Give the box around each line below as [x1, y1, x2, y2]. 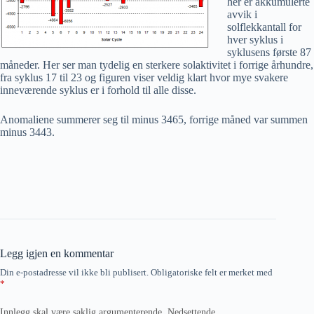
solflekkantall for [227, 21, 301, 33]
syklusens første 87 [227, 46, 311, 58]
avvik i [227, 8, 257, 20]
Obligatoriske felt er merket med [151, 267, 273, 278]
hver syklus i [227, 34, 283, 46]
